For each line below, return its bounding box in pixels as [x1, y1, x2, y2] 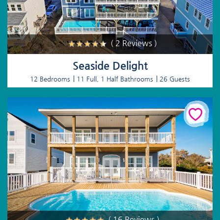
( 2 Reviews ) [110, 38, 157, 48]
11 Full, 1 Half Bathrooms [77, 75, 153, 82]
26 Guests [160, 75, 190, 82]
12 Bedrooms [30, 75, 70, 82]
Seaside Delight [72, 59, 148, 72]
